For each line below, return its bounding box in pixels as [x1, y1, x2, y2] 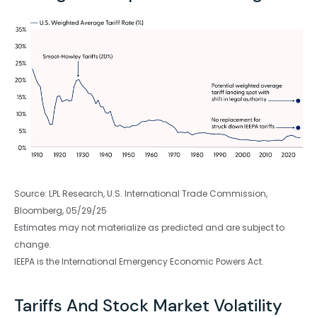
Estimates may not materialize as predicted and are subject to [14, 221, 284, 234]
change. [14, 238, 51, 250]
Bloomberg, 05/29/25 [14, 204, 107, 217]
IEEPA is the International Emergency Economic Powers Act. [14, 255, 264, 267]
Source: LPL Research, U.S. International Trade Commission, [14, 187, 267, 200]
